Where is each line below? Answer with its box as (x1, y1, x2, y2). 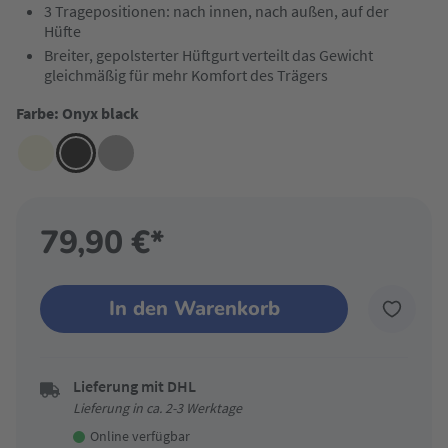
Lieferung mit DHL (73, 376, 196, 396)
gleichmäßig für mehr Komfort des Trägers (44, 65, 328, 85)
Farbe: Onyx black (16, 103, 139, 123)
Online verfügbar (90, 427, 190, 445)
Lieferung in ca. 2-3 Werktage (73, 399, 242, 417)
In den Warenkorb (108, 295, 280, 322)
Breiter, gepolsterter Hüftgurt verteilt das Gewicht (44, 45, 373, 65)
